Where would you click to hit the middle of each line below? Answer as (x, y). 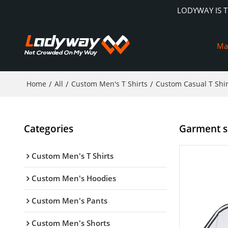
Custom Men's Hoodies (74, 178)
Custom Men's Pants (69, 200)
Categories (48, 128)
